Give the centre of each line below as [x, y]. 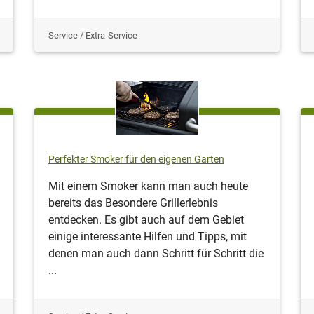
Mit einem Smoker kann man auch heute [148, 186]
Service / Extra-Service [93, 35]
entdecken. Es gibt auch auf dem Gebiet [146, 219]
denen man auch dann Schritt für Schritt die [156, 253]
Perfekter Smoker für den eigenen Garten [136, 159]
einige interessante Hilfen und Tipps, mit [148, 236]
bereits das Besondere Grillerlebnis [133, 203]
